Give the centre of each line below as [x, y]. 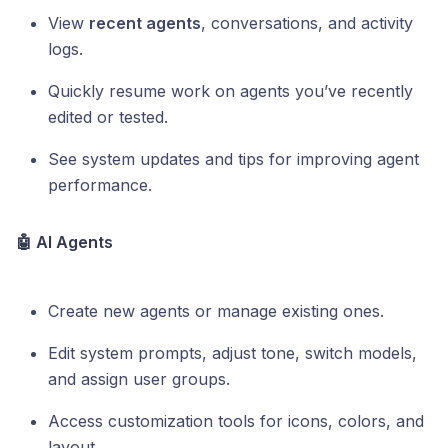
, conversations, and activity [307, 23]
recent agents [145, 23]
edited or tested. [108, 117]
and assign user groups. [139, 379]
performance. [100, 185]
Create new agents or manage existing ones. [216, 311]
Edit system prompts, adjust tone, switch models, [232, 353]
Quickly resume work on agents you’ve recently [230, 91]
